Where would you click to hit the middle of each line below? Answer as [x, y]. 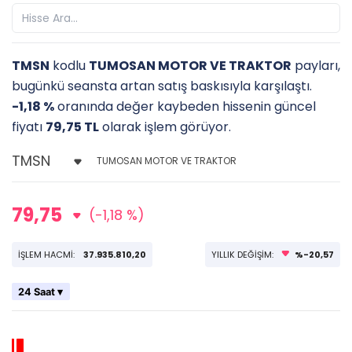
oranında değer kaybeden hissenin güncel [185, 106]
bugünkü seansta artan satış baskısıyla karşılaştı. [162, 86]
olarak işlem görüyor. [165, 127]
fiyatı [29, 127]
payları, [316, 66]
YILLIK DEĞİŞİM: [244, 255]
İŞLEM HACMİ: [48, 255]
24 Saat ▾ [41, 291]
